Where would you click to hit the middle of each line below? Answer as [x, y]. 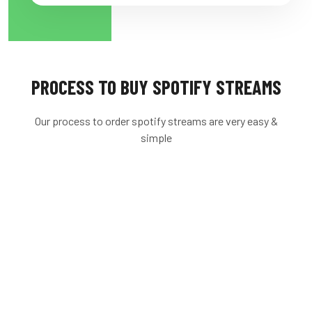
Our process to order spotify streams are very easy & [156, 121]
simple [156, 138]
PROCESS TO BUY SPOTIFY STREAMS [156, 87]
